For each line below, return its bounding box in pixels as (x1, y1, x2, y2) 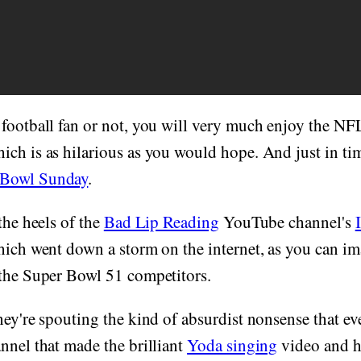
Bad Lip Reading (103, 210, 219, 234)
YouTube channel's (218, 210, 355, 234)
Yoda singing (187, 334, 278, 357)
